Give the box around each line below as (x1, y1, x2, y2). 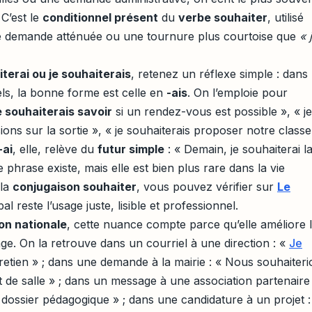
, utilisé (267, 10, 304, 24)
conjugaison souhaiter (13, 179, 136, 194)
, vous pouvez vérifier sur (136, 179, 277, 194)
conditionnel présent (42, 10, 158, 24)
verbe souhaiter (178, 10, 267, 24)
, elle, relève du (13, 141, 97, 156)
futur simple (97, 141, 164, 156)
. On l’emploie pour (187, 85, 288, 100)
